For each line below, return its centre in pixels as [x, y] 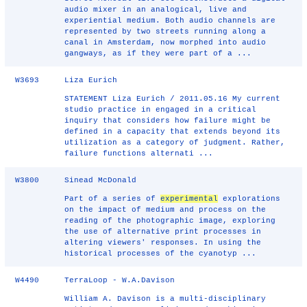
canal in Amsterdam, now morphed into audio [165, 42]
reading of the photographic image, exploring [170, 221]
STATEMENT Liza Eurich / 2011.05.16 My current [173, 99]
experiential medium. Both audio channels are [170, 21]
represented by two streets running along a [165, 32]
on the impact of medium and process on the [165, 210]
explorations [249, 199]
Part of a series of [113, 199]
